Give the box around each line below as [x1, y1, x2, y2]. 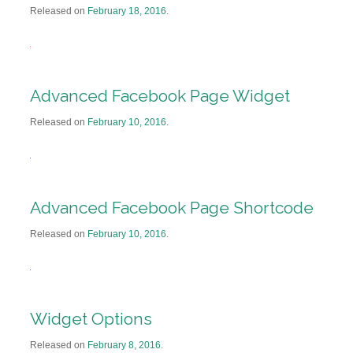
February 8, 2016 [87, 339, 161, 351]
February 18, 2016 [87, 6, 166, 17]
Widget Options [29, 308, 152, 329]
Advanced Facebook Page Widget [29, 86, 290, 106]
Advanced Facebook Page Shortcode [29, 197, 314, 217]
